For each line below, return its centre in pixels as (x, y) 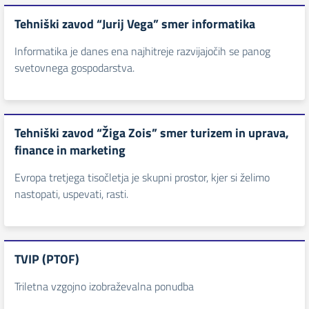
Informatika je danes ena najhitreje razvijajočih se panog (142, 51)
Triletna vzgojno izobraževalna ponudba (104, 286)
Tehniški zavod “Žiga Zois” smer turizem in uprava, (152, 133)
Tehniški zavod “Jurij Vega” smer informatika (135, 24)
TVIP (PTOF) (47, 259)
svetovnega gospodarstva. (74, 68)
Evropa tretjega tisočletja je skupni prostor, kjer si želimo (142, 177)
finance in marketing (70, 150)
